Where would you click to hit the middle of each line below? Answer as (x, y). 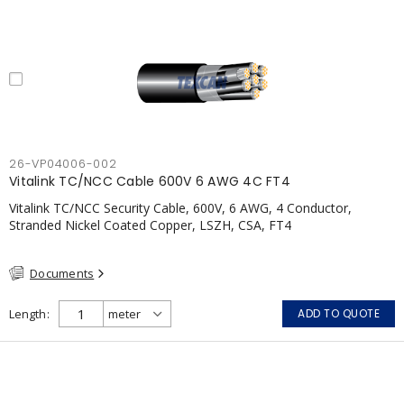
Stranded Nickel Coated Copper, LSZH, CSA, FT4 (150, 225)
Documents (62, 273)
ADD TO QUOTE (339, 313)
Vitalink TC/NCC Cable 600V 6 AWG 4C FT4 (150, 181)
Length (28, 314)
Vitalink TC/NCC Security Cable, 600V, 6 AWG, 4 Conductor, (180, 207)
